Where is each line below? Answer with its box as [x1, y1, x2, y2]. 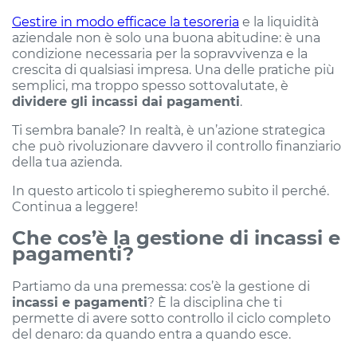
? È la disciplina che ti [147, 294, 282, 311]
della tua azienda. [12, 154, 122, 171]
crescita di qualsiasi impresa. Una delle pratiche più [12, 61, 335, 78]
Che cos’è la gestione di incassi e [12, 226, 340, 250]
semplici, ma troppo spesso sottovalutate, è [12, 77, 288, 94]
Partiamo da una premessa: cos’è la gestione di [12, 278, 310, 295]
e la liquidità [239, 14, 319, 30]
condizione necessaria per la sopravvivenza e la [12, 45, 308, 62]
